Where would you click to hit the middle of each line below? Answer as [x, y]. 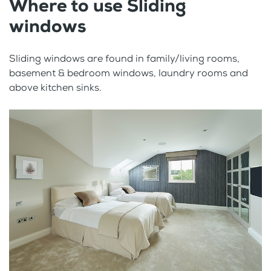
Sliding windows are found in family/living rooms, [124, 58]
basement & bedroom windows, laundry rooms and [129, 73]
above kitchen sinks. [55, 87]
